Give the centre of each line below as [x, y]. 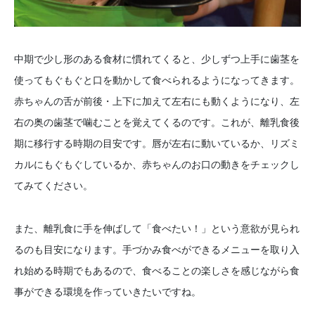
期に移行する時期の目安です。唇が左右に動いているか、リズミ [157, 143]
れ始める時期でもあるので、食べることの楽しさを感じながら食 [157, 270]
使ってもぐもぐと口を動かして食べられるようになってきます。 [157, 80]
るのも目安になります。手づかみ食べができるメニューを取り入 [157, 249]
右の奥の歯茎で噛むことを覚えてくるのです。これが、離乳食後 [157, 122]
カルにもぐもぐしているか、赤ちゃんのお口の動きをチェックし [157, 165]
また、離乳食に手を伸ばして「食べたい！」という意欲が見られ [157, 228]
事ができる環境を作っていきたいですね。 [108, 291]
